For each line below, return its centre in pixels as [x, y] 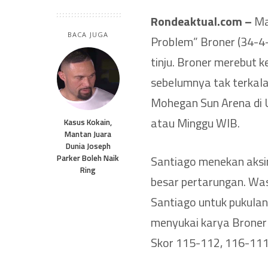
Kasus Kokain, [88, 122]
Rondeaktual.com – [201, 21]
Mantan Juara [88, 134]
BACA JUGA [88, 34]
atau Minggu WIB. [195, 123]
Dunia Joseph [88, 146]
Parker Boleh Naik [88, 158]
